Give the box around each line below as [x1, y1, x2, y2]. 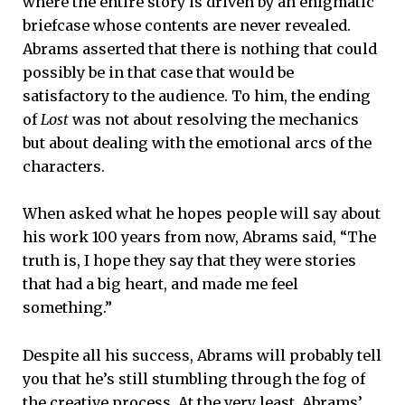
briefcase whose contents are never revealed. [23, 16, 351, 35]
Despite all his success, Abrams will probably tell [23, 345, 381, 364]
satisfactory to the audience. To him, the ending [23, 87, 371, 106]
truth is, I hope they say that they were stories [23, 251, 356, 270]
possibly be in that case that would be [23, 63, 294, 82]
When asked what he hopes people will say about [23, 204, 381, 223]
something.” [23, 298, 112, 317]
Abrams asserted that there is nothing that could [23, 40, 377, 59]
